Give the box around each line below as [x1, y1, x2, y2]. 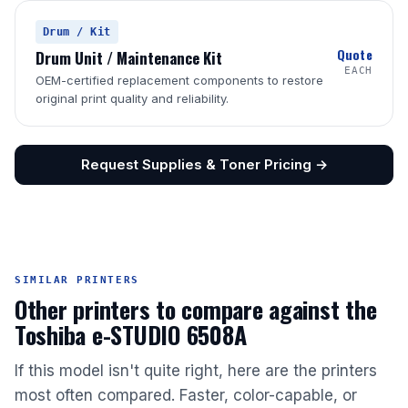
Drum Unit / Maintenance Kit [36, 46, 222, 70]
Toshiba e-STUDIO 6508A [15, 317, 247, 353]
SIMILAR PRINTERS [15, 274, 139, 287]
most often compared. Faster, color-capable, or [15, 386, 357, 405]
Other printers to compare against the [15, 291, 377, 328]
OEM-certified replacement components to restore [36, 73, 323, 88]
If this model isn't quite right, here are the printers [15, 362, 377, 381]
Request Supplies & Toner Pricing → [80, 156, 328, 174]
